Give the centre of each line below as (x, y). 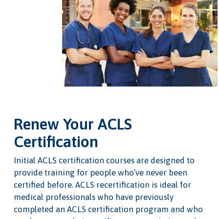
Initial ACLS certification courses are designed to (104, 161)
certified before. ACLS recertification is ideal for (102, 185)
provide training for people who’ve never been (100, 173)
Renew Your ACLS (73, 124)
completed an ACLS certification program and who (108, 209)
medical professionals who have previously (93, 197)
